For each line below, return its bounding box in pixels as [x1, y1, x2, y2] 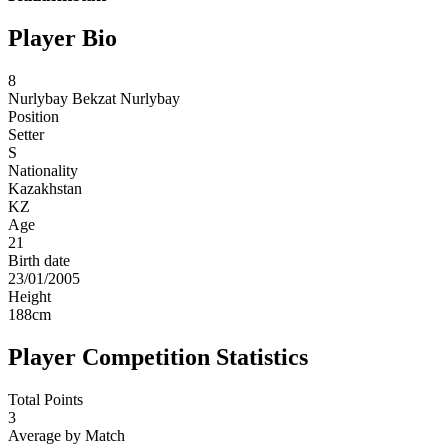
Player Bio [8, 25, 117, 52]
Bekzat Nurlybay [72, 90, 180, 108]
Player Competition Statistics [8, 344, 308, 371]
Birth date [8, 252, 70, 270]
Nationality [8, 162, 78, 180]
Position [8, 108, 59, 126]
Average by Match [8, 427, 125, 445]
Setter [8, 126, 44, 144]
